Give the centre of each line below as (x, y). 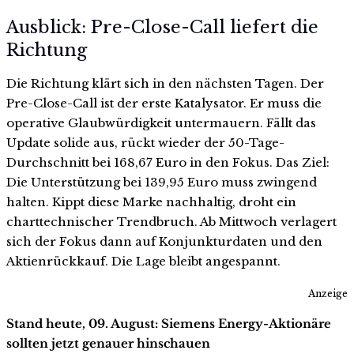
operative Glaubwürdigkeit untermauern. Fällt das (161, 122)
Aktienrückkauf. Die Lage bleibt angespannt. (143, 261)
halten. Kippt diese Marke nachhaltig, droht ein (151, 201)
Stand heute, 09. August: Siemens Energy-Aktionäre (169, 323)
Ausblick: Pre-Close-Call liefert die (162, 27)
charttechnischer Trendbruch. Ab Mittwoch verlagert (171, 221)
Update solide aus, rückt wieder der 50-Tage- (145, 142)
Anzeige (328, 293)
